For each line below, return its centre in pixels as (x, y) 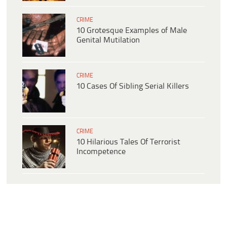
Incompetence (101, 152)
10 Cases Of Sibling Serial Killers (133, 86)
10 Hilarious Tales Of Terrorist (128, 142)
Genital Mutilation (108, 40)
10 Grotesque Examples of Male (132, 30)
